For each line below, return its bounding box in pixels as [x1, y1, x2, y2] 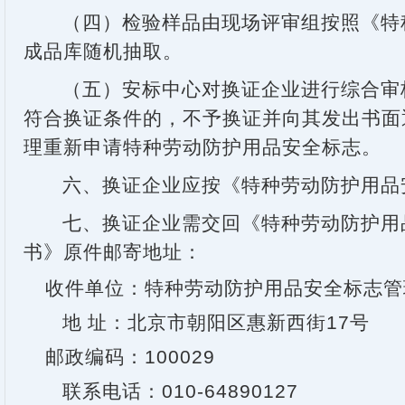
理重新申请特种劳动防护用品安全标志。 [24, 137, 381, 158]
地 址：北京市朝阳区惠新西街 [61, 312, 326, 334]
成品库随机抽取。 [24, 41, 183, 62]
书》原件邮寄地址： [24, 241, 202, 263]
